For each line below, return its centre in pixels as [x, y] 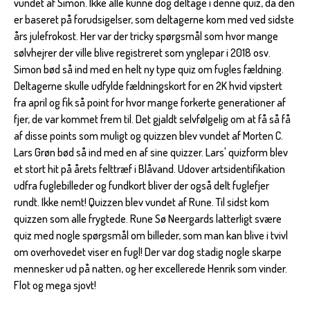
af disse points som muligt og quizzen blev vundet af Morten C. [148, 135]
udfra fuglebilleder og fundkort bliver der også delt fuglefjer [142, 185]
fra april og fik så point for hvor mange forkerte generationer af [150, 102]
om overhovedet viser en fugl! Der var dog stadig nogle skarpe [148, 252]
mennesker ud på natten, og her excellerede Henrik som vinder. [151, 268]
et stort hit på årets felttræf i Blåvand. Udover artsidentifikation [149, 168]
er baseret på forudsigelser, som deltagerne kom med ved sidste [154, 19]
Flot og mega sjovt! [55, 285]
